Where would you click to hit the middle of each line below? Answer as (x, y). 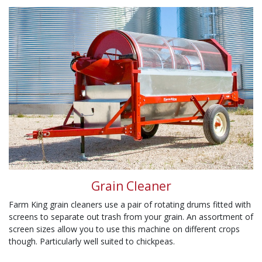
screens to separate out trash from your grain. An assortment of (131, 217)
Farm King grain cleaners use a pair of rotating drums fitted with (130, 205)
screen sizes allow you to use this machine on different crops (124, 229)
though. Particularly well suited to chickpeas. (92, 242)
